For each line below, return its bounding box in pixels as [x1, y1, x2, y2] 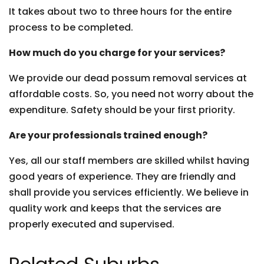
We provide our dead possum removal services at [9, 71, 247, 85]
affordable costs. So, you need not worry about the [9, 87, 253, 101]
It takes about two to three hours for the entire [9, 5, 232, 18]
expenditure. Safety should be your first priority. [9, 103, 235, 117]
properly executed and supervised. [9, 217, 174, 231]
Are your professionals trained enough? [9, 128, 207, 142]
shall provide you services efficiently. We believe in [9, 186, 249, 199]
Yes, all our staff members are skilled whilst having [9, 154, 249, 167]
